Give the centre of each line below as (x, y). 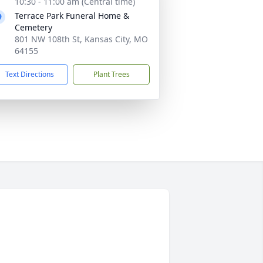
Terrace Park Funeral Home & (72, 16)
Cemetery (33, 27)
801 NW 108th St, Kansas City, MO (81, 39)
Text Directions (30, 74)
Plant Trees (111, 74)
